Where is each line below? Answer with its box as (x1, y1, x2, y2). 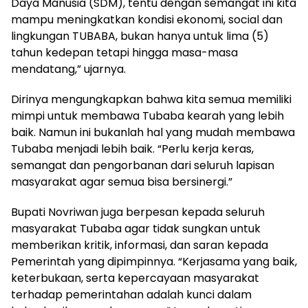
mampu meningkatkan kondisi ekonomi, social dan (11, 11, 283, 27)
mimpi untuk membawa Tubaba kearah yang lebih (11, 107, 284, 124)
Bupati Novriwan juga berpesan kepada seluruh (11, 203, 265, 220)
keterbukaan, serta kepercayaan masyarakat (11, 269, 259, 286)
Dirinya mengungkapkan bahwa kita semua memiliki (11, 91, 291, 107)
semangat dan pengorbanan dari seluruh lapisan (11, 157, 274, 173)
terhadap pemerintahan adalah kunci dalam (11, 286, 252, 302)
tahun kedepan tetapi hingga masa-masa (11, 44, 238, 60)
